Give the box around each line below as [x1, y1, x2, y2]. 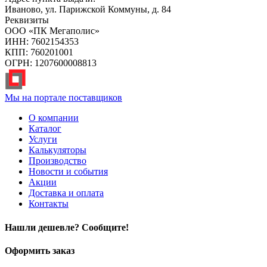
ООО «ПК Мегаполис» [5, 26, 100, 36]
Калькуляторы [29, 145, 86, 156]
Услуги [29, 134, 57, 145]
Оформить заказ [5, 245, 74, 256]
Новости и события [29, 166, 108, 177]
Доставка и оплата [29, 188, 104, 198]
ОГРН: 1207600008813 [5, 58, 97, 69]
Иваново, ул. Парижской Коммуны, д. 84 [5, 4, 171, 15]
